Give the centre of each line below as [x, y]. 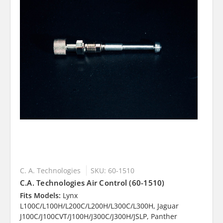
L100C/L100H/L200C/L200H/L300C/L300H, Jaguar [99, 206]
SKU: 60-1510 [112, 171]
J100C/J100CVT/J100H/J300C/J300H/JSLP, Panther [98, 217]
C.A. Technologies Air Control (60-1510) [92, 183]
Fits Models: [40, 196]
